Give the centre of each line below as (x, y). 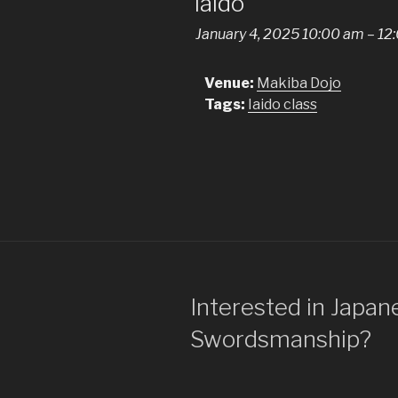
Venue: (229, 83)
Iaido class (283, 104)
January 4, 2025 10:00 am (280, 34)
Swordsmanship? (281, 338)
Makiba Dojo (299, 83)
